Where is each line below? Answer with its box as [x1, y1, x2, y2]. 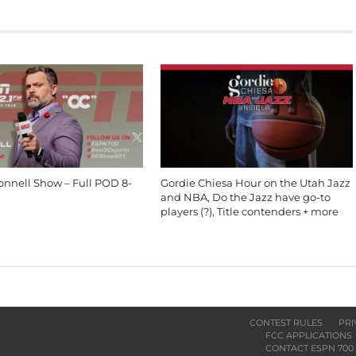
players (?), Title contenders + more [161, 206, 339, 218]
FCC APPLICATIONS [265, 330, 353, 341]
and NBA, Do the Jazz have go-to [161, 192, 331, 203]
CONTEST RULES [250, 317, 323, 328]
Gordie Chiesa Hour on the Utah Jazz [161, 177, 351, 189]
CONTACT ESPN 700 [265, 342, 354, 354]
